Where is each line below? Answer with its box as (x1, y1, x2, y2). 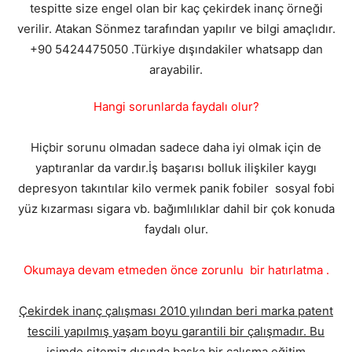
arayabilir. (149, 61, 203, 77)
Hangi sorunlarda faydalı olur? (93, 98, 259, 114)
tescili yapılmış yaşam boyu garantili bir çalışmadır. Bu (27, 323, 324, 339)
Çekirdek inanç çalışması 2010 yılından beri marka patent (19, 302, 333, 318)
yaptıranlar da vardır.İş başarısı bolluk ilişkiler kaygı (35, 159, 317, 175)
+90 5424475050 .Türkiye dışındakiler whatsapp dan (29, 41, 323, 57)
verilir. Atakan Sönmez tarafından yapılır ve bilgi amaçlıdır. (16, 20, 335, 36)
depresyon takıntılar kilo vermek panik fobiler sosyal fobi (17, 180, 335, 196)
